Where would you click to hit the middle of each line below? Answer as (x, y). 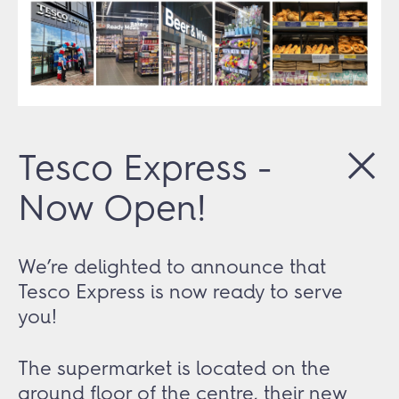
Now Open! (112, 207)
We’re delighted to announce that (172, 266)
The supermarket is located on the (174, 368)
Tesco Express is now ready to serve (180, 291)
